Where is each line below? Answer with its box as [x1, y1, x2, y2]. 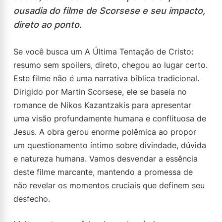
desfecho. [13, 194, 50, 204]
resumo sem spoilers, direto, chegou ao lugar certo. [13, 60, 208, 70]
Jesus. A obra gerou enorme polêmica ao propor [13, 127, 196, 137]
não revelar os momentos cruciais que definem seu [13, 180, 205, 190]
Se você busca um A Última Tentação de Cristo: [13, 47, 193, 56]
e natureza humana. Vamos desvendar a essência [13, 154, 198, 164]
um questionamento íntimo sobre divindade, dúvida [13, 140, 206, 150]
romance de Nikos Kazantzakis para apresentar [13, 100, 191, 110]
